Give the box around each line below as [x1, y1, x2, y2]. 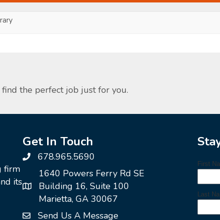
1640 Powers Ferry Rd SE [38, 167, 144, 179]
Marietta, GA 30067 [38, 192, 118, 205]
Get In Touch [22, 133, 93, 149]
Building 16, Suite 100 [38, 180, 129, 192]
